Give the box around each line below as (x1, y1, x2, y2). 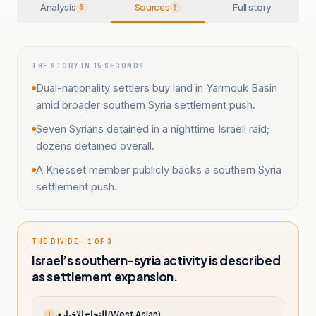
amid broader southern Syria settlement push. (36, 98, 255, 111)
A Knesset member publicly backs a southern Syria (36, 163, 281, 176)
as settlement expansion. (32, 269, 178, 284)
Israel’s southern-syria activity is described (32, 253, 281, 268)
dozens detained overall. (36, 139, 154, 152)
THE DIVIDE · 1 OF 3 (32, 237, 112, 246)
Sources (134, 1, 170, 13)
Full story (233, 1, 272, 13)
